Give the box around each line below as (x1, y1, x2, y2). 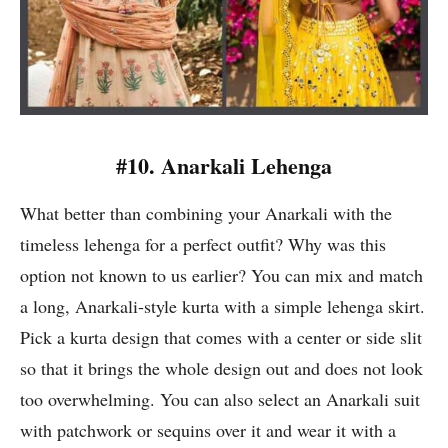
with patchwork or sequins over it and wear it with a (20, 418, 396, 443)
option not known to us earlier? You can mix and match (20, 263, 423, 288)
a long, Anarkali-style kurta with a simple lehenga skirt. (20, 294, 425, 319)
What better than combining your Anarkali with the (20, 201, 392, 226)
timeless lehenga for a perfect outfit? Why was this (20, 232, 386, 257)
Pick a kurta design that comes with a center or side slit (20, 325, 422, 350)
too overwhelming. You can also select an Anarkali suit (20, 387, 420, 412)
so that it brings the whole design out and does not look (20, 356, 423, 381)
